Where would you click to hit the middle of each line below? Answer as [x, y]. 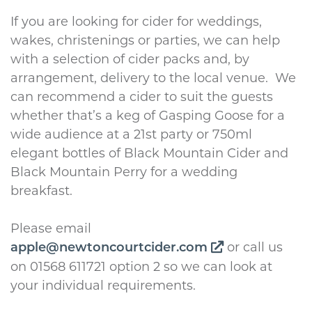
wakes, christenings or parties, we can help [145, 40]
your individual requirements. [103, 285]
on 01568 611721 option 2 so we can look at [141, 266]
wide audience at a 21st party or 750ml [131, 134]
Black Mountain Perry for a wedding [124, 172]
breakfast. [41, 190]
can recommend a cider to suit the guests [142, 96]
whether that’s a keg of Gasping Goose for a [148, 115]
